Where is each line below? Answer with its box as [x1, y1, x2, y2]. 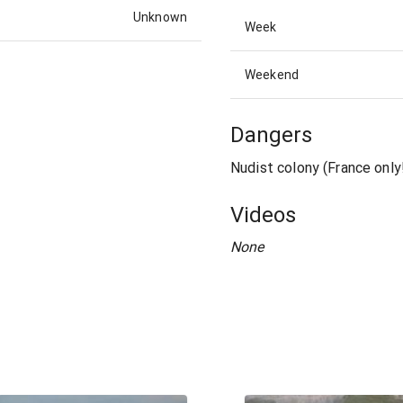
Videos [230, 201, 296, 228]
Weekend [245, 67, 300, 83]
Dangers [230, 122, 312, 148]
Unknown [132, 9, 187, 24]
